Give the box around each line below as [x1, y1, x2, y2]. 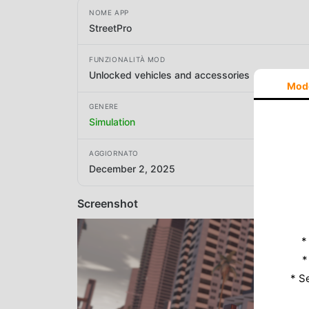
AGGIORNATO [89, 149, 139, 158]
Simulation [89, 116, 135, 128]
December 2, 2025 [89, 163, 175, 175]
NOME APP [89, 8, 129, 17]
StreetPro [89, 21, 132, 34]
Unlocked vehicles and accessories [89, 68, 250, 81]
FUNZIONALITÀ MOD [89, 54, 166, 63]
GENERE [89, 102, 119, 111]
